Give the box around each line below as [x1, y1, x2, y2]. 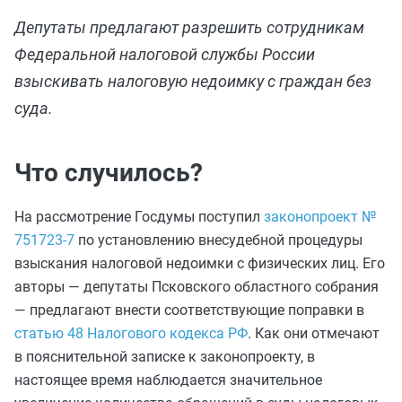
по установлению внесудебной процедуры [74, 232, 363, 249]
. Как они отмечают [248, 325, 380, 342]
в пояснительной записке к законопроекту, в [14, 348, 315, 365]
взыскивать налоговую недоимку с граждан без [14, 72, 371, 91]
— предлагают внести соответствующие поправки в [14, 301, 364, 319]
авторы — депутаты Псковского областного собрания [14, 278, 379, 295]
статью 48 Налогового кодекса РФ [14, 325, 248, 342]
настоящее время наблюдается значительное [14, 371, 322, 389]
